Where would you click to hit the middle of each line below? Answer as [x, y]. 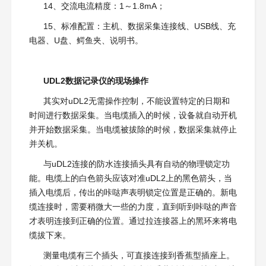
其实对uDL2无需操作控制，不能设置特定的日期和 [136, 101]
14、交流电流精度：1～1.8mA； [104, 6]
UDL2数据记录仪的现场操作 [96, 81]
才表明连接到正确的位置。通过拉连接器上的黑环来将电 [133, 221]
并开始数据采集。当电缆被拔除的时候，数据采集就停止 [133, 130]
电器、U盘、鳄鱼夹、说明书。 [86, 41]
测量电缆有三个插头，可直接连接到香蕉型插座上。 [139, 256]
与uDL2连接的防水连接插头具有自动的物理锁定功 [136, 164]
